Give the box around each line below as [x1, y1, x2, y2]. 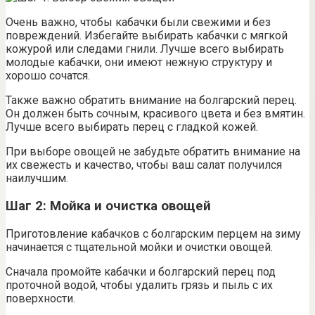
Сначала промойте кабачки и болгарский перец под [6, 264, 276, 278]
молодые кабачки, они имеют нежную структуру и [6, 56, 272, 70]
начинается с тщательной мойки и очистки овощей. [6, 240, 273, 254]
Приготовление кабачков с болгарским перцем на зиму [6, 226, 301, 240]
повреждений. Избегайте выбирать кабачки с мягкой [6, 29, 288, 43]
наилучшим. [6, 172, 68, 186]
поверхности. [6, 291, 75, 305]
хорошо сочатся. [6, 69, 90, 83]
